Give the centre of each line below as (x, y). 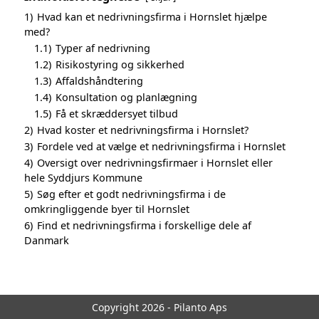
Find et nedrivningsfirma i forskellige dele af (144, 226)
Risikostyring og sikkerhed (120, 65)
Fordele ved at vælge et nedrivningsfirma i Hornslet (161, 147)
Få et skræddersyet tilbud (117, 114)
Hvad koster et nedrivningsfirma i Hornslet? (143, 130)
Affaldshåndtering (99, 81)
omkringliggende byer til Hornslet (107, 209)
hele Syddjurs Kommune (83, 178)
